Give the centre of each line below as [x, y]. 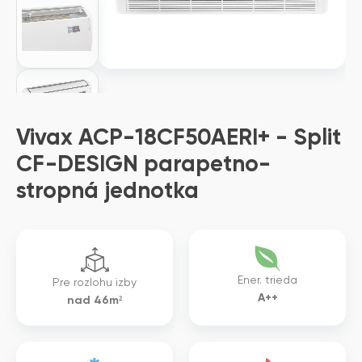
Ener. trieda [267, 280]
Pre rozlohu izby [95, 283]
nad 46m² [95, 301]
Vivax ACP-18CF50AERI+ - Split [179, 138]
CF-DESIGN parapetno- [143, 165]
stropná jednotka [107, 192]
